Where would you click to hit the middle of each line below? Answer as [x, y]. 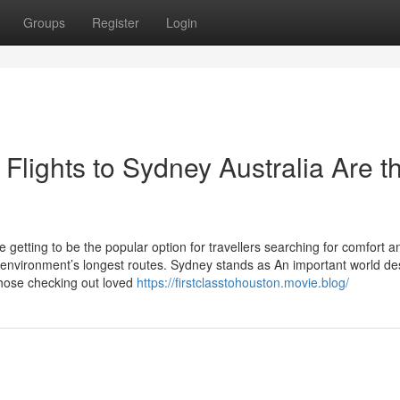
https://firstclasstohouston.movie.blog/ [243, 282]
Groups [44, 22]
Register [116, 22]
